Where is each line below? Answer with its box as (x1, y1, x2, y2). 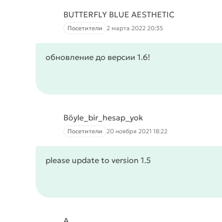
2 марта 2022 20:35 (107, 24, 163, 32)
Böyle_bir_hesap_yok (63, 112, 143, 122)
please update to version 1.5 (46, 155, 151, 165)
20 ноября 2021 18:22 (107, 127, 167, 135)
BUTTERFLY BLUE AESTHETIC (63, 9, 174, 19)
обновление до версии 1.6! (46, 52, 150, 62)
